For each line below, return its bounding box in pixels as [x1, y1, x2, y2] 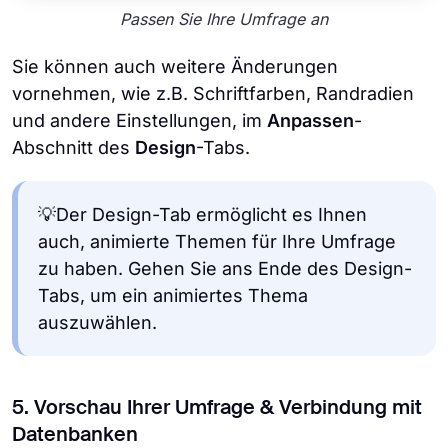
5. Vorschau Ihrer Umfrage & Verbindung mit [12, 398, 422, 419]
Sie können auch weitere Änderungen [12, 55, 338, 77]
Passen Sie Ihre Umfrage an [120, 9, 328, 30]
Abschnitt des [12, 136, 135, 158]
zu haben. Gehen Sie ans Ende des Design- [38, 257, 412, 279]
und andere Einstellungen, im [12, 109, 267, 131]
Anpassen [267, 109, 354, 131]
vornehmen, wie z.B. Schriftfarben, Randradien [12, 82, 414, 104]
